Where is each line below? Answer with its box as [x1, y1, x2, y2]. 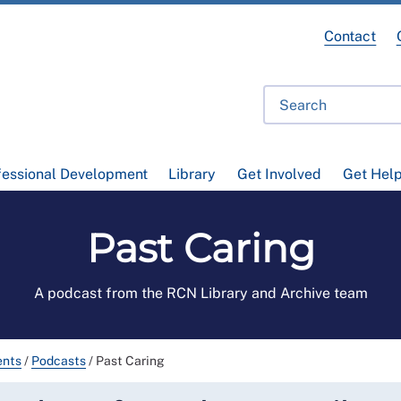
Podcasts [31, 354, 86, 369]
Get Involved [236, 166, 321, 183]
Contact [324, 28, 377, 45]
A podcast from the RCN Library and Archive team [33, 285, 368, 303]
